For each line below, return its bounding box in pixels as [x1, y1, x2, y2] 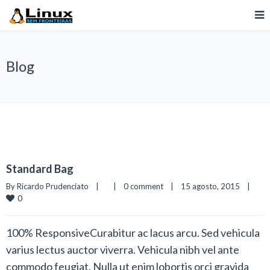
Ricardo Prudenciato [17, 181, 89, 191]
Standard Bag [6, 162, 74, 175]
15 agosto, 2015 [181, 181, 247, 191]
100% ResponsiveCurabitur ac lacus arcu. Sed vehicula [6, 226, 260, 239]
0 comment [124, 181, 163, 191]
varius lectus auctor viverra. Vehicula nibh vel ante [6, 243, 239, 256]
